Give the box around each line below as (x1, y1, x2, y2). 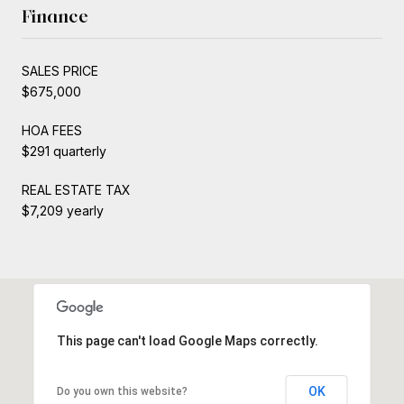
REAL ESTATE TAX (22, 181, 131, 197)
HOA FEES (22, 122, 82, 138)
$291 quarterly (22, 142, 106, 159)
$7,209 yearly (22, 202, 104, 218)
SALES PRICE (22, 62, 98, 78)
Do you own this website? (56, 384, 188, 398)
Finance (22, 5, 88, 27)
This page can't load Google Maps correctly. (56, 333, 318, 348)
